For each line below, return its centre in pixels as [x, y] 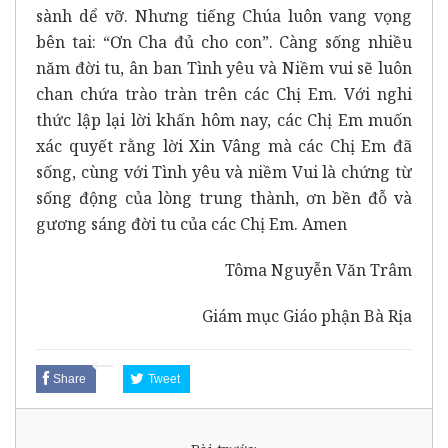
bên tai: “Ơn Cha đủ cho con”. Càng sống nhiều [224, 41]
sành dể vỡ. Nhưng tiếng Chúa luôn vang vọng [224, 15]
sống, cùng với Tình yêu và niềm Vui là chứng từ [224, 171]
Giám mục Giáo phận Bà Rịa [307, 315]
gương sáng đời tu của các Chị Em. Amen [191, 223]
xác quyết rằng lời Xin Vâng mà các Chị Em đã [224, 145]
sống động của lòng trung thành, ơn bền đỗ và [224, 197]
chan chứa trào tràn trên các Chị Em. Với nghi [224, 93]
